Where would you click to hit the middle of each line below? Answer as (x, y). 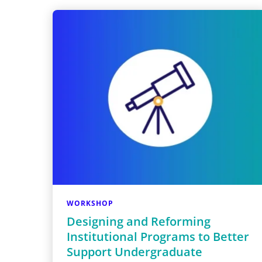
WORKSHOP (90, 203)
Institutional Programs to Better (158, 236)
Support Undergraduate (135, 251)
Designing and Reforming (139, 221)
